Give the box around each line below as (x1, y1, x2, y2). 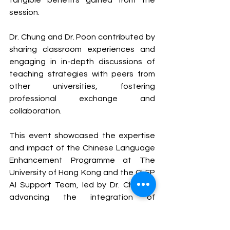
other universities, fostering (9, 82, 155, 90)
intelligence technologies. (9, 218, 107, 226)
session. (9, 8, 40, 16)
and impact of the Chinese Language (9, 144, 155, 152)
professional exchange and (9, 94, 155, 103)
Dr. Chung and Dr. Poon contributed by (9, 33, 155, 41)
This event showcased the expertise (9, 131, 155, 140)
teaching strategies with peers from (9, 70, 155, 78)
